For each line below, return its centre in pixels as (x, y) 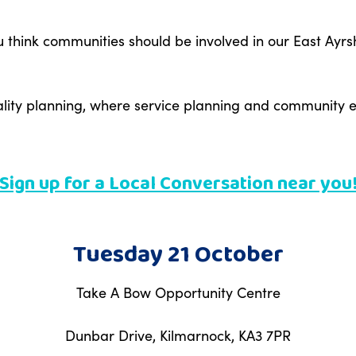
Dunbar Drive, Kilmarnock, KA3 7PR (178, 335)
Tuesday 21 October (178, 255)
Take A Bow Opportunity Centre (178, 292)
